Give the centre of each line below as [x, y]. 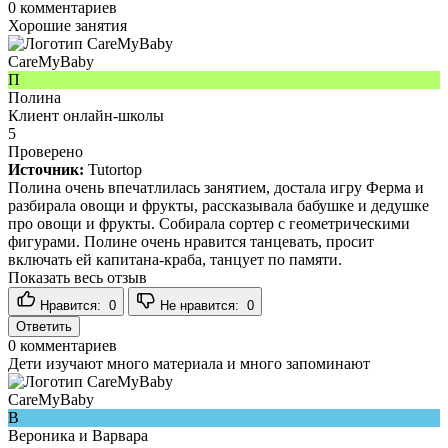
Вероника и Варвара [78, 435]
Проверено [45, 151]
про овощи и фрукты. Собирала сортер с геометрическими [209, 223]
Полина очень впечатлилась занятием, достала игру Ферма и [216, 187]
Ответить [44, 326]
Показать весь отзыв [77, 277]
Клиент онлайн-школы [86, 115]
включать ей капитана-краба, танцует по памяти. [175, 259]
